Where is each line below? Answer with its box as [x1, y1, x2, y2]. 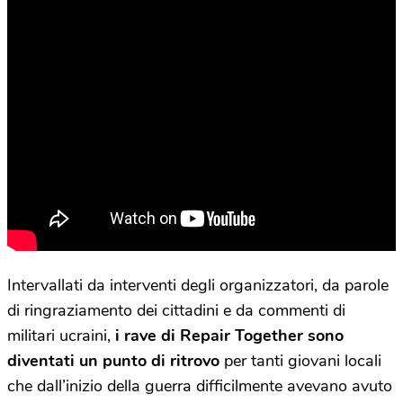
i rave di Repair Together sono [115, 324, 344, 346]
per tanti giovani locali [219, 349, 381, 372]
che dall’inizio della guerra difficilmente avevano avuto [7, 374, 392, 397]
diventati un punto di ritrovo [7, 349, 219, 372]
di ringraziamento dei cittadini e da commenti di [7, 299, 345, 321]
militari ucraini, [7, 324, 115, 346]
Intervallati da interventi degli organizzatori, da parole [7, 273, 389, 296]
